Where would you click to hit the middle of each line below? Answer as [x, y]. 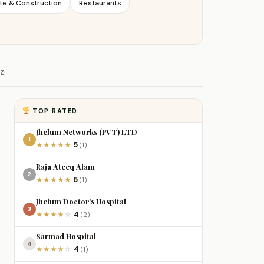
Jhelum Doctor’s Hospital [81, 201]
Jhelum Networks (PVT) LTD [86, 131]
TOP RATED [54, 110]
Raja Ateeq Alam [65, 166]
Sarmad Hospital [66, 236]
